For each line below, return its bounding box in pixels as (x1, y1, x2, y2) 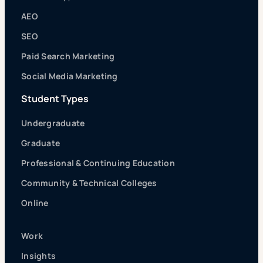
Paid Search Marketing (21, 50, 115, 62)
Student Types (21, 92, 89, 105)
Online (21, 197, 49, 208)
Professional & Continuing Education (21, 157, 175, 168)
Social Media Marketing (21, 70, 118, 82)
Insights (21, 249, 56, 261)
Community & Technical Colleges (21, 177, 157, 188)
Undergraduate (21, 117, 85, 129)
